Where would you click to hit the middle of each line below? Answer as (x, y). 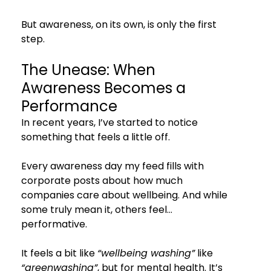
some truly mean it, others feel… (98, 209)
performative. (54, 224)
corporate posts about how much (103, 180)
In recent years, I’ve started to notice (110, 122)
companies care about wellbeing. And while (125, 195)
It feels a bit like (59, 253)
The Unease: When (90, 70)
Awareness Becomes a (105, 88)
